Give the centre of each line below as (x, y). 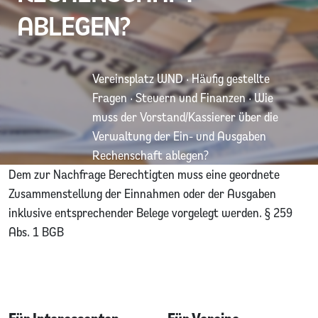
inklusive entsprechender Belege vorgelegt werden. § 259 (150, 212)
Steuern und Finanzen (191, 97)
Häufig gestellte (231, 78)
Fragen (110, 97)
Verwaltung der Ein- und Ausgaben (179, 136)
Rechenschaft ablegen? (150, 155)
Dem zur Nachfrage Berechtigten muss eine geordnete (144, 174)
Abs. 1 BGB (36, 231)
